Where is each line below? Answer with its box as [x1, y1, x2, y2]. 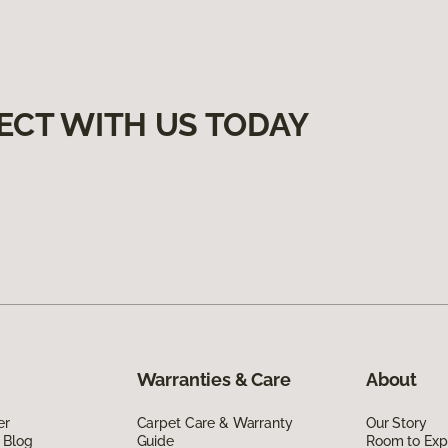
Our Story [365, 414, 427, 431]
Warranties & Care [136, 368, 291, 390]
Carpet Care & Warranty [136, 414, 293, 431]
